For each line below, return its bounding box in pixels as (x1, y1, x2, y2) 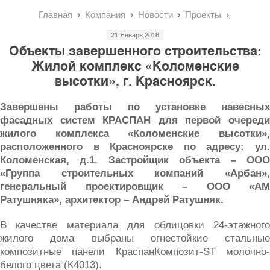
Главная (39, 9, 73, 20)
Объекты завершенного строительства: (8, 43, 262, 58)
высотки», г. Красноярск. (54, 73, 216, 89)
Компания (84, 9, 125, 20)
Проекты (185, 9, 222, 20)
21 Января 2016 (111, 31, 159, 39)
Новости (137, 9, 173, 20)
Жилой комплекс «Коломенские (31, 58, 239, 74)
